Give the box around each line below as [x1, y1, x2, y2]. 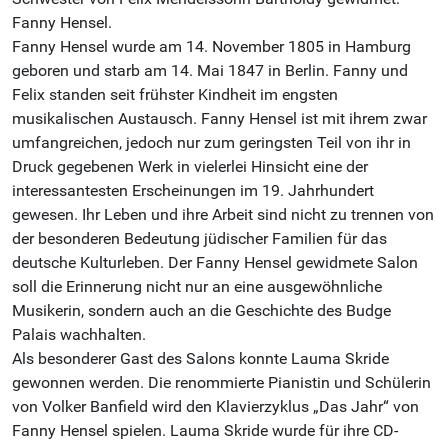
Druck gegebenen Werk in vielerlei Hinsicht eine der [12, 157, 368, 177]
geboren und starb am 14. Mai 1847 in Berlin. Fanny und [12, 61, 408, 81]
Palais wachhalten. [12, 325, 146, 345]
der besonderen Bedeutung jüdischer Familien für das [12, 229, 387, 249]
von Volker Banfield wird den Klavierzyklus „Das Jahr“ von [12, 397, 419, 417]
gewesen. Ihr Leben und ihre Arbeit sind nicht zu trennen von [12, 205, 434, 225]
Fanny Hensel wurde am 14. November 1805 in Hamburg [12, 37, 411, 57]
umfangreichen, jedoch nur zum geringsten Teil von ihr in [12, 133, 411, 153]
